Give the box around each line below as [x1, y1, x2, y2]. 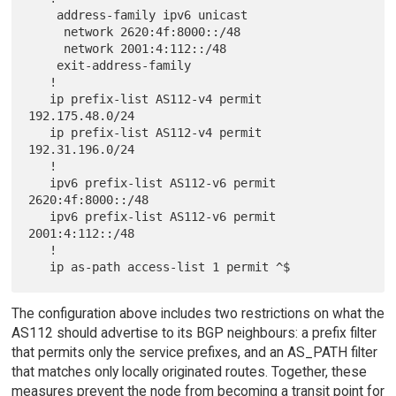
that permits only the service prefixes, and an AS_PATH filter [11, 344, 377, 362]
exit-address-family [28, 58, 57, 73]
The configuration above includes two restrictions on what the [11, 305, 385, 323]
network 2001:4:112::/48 [28, 42, 65, 57]
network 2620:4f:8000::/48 [28, 25, 65, 40]
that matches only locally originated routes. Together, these [11, 363, 367, 381]
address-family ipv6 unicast [28, 8, 57, 23]
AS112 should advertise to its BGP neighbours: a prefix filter [11, 324, 377, 342]
